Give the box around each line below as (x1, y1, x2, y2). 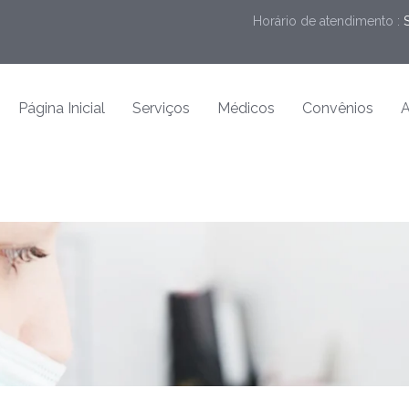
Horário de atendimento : (253, 14, 404, 28)
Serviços (132, 100, 190, 117)
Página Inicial (18, 100, 105, 117)
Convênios (302, 100, 373, 117)
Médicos (217, 100, 275, 117)
